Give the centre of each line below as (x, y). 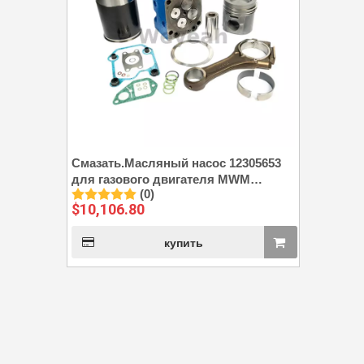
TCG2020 (97, 195)
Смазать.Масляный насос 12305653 (176, 163)
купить (184, 243)
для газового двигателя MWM (161, 179)
